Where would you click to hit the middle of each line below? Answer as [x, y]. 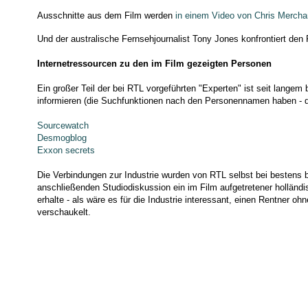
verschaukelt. [64, 212]
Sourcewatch [63, 125]
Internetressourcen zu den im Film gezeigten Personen [154, 63]
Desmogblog [62, 137]
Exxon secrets [66, 150]
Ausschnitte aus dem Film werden [106, 15]
